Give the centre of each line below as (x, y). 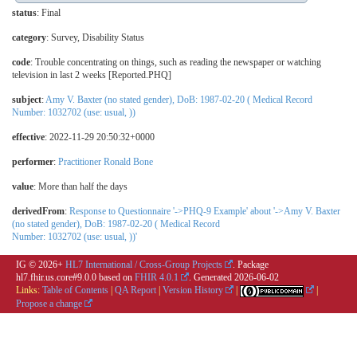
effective (28, 137)
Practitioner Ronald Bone (106, 162)
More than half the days (83, 187)
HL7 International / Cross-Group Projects (144, 265)
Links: (29, 290)
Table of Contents (75, 290)
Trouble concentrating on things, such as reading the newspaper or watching (178, 63)
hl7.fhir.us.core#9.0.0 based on (75, 278)
